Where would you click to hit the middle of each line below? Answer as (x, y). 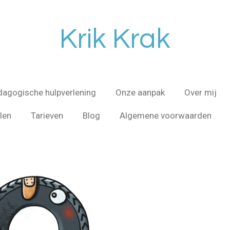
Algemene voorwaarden (165, 115)
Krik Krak (115, 39)
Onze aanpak (140, 92)
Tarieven (47, 115)
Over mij (200, 92)
